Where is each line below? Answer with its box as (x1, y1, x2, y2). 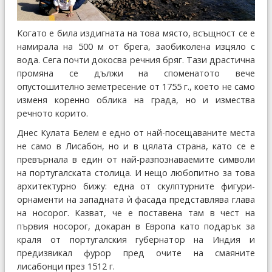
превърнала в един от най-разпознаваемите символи (17, 154, 255, 166)
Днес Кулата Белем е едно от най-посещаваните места (17, 127, 255, 139)
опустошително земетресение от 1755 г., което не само (17, 81, 255, 93)
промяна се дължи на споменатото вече (17, 67, 255, 80)
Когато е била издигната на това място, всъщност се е (17, 27, 255, 39)
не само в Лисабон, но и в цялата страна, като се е (17, 140, 255, 152)
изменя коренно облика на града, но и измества (17, 94, 255, 106)
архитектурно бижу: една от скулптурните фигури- (17, 180, 255, 192)
